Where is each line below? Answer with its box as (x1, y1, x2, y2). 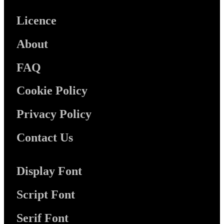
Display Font (16, 164, 82, 178)
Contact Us (16, 131, 73, 144)
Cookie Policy (16, 84, 87, 97)
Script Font (16, 188, 75, 201)
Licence (16, 13, 56, 27)
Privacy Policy (16, 107, 91, 121)
